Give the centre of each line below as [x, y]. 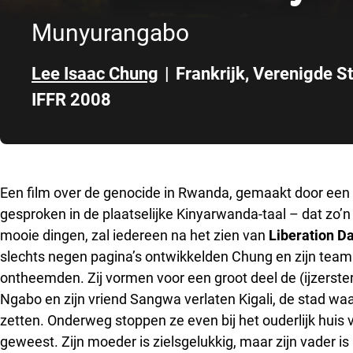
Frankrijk [210, 73]
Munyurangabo [110, 32]
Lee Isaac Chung [95, 73]
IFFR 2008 [71, 99]
